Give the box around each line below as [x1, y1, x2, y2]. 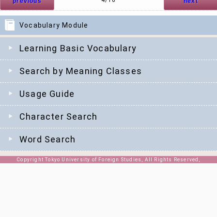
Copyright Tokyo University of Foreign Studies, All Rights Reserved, [16, 157, 201, 162]
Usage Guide [19, 89, 75, 99]
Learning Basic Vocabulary [19, 43, 137, 53]
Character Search [19, 111, 98, 122]
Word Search [19, 134, 76, 144]
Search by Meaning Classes [19, 66, 142, 76]
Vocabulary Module [19, 21, 89, 29]
